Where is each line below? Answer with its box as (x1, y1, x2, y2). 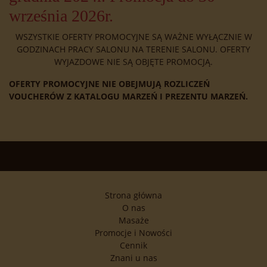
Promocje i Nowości (95, 227, 172, 239)
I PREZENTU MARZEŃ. (160, 91, 248, 103)
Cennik (120, 240, 147, 252)
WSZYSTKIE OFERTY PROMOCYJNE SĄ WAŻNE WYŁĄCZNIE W (15, 31, 252, 43)
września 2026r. (9, 7, 113, 26)
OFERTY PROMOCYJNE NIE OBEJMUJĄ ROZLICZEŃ (9, 78, 210, 90)
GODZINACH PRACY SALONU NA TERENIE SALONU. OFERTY (17, 44, 250, 55)
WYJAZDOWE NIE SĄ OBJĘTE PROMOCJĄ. (54, 56, 213, 68)
